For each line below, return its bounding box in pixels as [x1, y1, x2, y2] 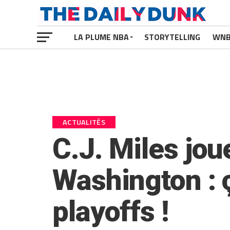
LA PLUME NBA [74, 31, 129, 43]
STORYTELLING [144, 31, 200, 43]
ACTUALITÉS [63, 117, 105, 128]
